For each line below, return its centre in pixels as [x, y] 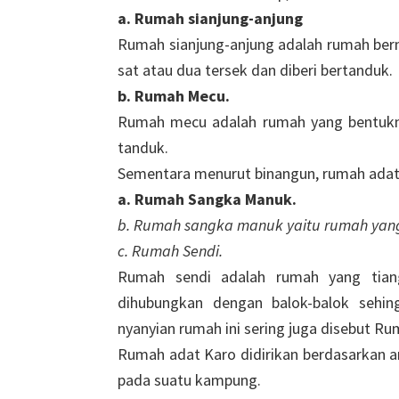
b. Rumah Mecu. [174, 96]
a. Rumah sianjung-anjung [210, 18]
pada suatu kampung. [189, 380]
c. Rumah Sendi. [170, 251]
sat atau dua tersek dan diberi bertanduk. [255, 70]
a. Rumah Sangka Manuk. [207, 199]
